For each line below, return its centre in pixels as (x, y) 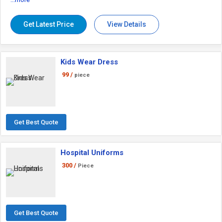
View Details (127, 24)
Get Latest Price (49, 24)
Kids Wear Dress (89, 62)
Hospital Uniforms (92, 153)
